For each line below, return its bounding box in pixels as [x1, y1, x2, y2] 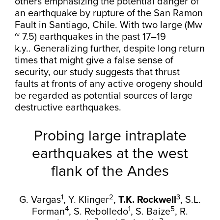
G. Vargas [19, 194, 61, 206]
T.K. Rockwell [118, 194, 176, 206]
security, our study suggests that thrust [15, 66, 180, 78]
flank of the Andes [51, 162, 169, 180]
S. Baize [136, 206, 170, 218]
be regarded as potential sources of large [15, 90, 192, 102]
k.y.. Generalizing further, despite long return [15, 43, 205, 55]
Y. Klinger [68, 194, 109, 206]
